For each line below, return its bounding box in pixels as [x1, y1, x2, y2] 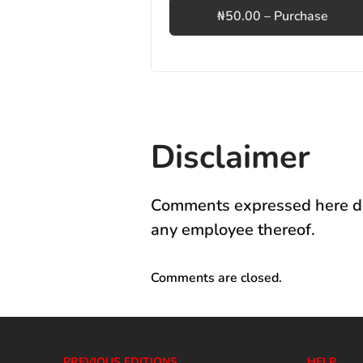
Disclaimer [151, 135, 310, 179]
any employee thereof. [151, 218, 315, 241]
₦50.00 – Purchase [216, 6, 328, 25]
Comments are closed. [151, 268, 282, 287]
